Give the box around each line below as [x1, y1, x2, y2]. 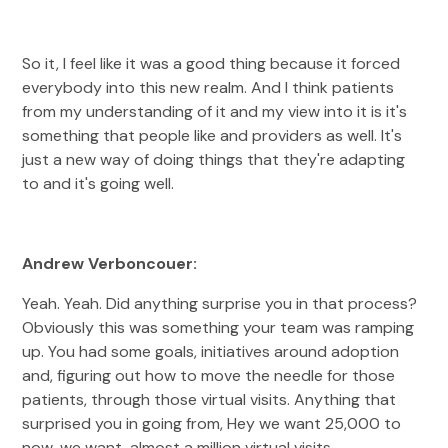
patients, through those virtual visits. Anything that [22, 389, 397, 410]
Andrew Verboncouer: [22, 253, 202, 274]
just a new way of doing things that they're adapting [22, 149, 406, 170]
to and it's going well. [22, 173, 175, 194]
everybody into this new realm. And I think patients [22, 77, 395, 98]
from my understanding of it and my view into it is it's [22, 101, 408, 122]
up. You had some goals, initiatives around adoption [22, 341, 400, 362]
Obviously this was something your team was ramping [22, 317, 415, 338]
